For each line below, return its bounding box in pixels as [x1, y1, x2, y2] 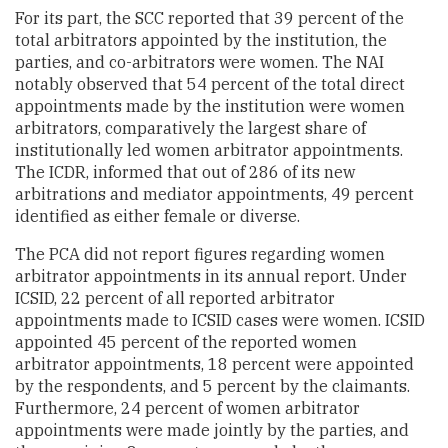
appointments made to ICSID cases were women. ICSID [15, 309, 425, 330]
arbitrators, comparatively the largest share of [15, 117, 366, 138]
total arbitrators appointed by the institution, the [15, 29, 387, 50]
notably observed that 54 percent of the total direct [15, 73, 405, 94]
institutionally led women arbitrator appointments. [15, 139, 403, 160]
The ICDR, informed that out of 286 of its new [15, 161, 355, 182]
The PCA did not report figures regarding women [15, 243, 385, 264]
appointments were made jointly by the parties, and [15, 419, 409, 440]
